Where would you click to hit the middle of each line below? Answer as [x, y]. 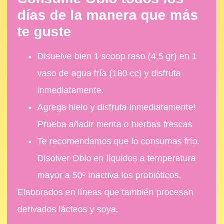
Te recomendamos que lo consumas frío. [119, 141]
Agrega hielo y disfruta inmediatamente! [117, 107]
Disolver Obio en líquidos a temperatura [117, 158]
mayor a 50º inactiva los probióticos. [109, 175]
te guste [44, 31]
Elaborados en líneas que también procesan [105, 192]
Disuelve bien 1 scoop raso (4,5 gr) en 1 [117, 56]
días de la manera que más [108, 15]
